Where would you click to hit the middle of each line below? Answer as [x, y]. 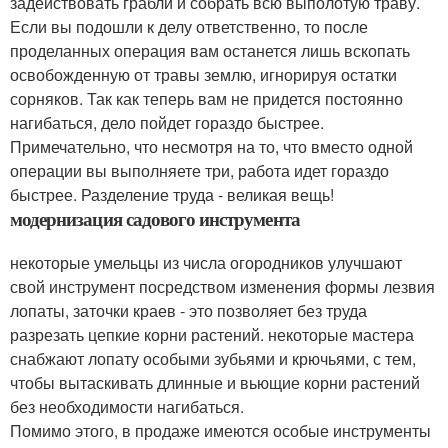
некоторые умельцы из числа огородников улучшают [206, 262]
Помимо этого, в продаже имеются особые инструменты [220, 430]
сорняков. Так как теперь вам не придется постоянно [206, 98]
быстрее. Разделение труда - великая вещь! [172, 194]
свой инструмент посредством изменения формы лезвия [222, 286]
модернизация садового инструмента [155, 218]
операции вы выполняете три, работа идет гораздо [199, 170]
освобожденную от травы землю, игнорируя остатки [203, 74]
